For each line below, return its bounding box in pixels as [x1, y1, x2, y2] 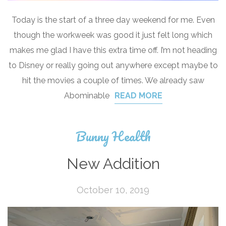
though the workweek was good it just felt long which [14, 30, 212, 40]
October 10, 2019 [77, 185, 149, 196]
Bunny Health [75, 126, 151, 147]
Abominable [64, 91, 109, 101]
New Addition [66, 155, 160, 173]
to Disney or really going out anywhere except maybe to [8, 61, 218, 71]
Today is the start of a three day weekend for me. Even [11, 15, 215, 25]
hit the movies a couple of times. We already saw [22, 76, 204, 86]
